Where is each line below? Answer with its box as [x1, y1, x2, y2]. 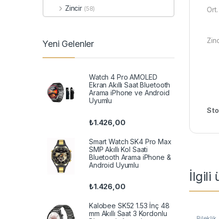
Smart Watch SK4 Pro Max [89, 137, 172, 146]
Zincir [65, 3, 82, 12]
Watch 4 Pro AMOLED [89, 73, 157, 82]
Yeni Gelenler [43, 39, 94, 49]
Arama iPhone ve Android [89, 88, 170, 97]
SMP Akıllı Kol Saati [89, 145, 148, 153]
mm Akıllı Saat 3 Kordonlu [89, 209, 167, 218]
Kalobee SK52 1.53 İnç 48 [89, 201, 170, 210]
